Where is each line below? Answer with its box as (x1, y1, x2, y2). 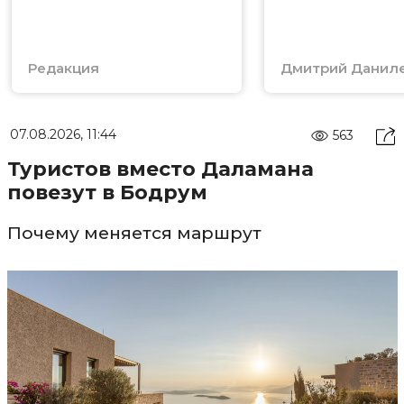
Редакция (27, 59, 99, 77)
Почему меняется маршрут (6, 222, 262, 243)
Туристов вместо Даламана (6, 156, 314, 181)
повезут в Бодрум (6, 179, 207, 205)
